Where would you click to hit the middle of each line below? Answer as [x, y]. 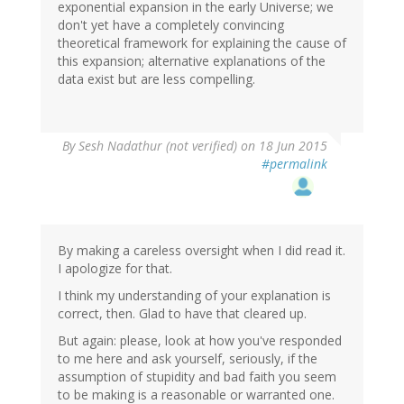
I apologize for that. [115, 268]
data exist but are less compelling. [156, 78]
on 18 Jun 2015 [282, 145]
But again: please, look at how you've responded [200, 340]
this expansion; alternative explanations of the [192, 60]
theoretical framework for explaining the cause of [202, 42]
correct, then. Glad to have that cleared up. [182, 313]
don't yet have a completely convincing [171, 24]
